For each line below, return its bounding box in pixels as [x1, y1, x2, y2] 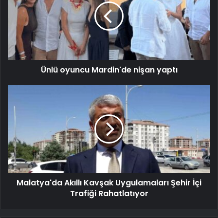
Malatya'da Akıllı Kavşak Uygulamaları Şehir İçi [17, 177, 201, 189]
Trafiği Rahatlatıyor [70, 188, 148, 200]
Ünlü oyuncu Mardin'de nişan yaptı [40, 64, 178, 76]
